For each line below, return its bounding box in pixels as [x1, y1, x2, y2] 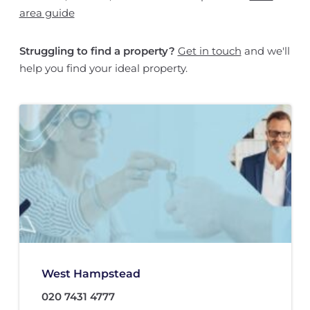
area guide [19, 6, 75, 20]
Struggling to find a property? [19, 44, 175, 58]
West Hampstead [41, 267, 140, 281]
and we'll [241, 44, 290, 58]
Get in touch [177, 44, 241, 58]
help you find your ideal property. [19, 62, 188, 75]
